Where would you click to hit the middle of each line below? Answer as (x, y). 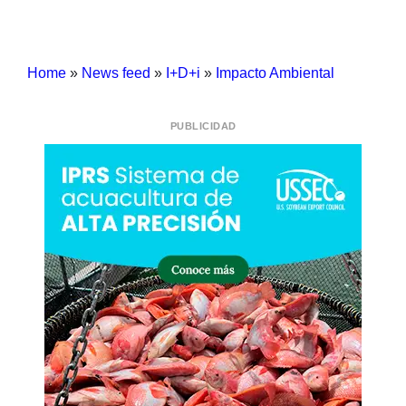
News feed (116, 72)
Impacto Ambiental (275, 72)
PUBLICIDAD (203, 126)
